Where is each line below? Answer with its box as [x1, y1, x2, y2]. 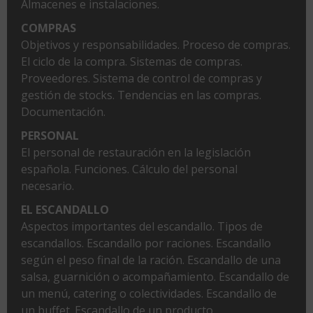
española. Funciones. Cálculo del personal [21, 161, 238, 177]
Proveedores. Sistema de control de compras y [21, 70, 262, 86]
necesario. [21, 177, 74, 194]
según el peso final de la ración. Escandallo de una [21, 252, 281, 268]
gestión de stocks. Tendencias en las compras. [21, 87, 261, 103]
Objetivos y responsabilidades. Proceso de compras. [21, 36, 291, 52]
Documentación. [21, 103, 105, 119]
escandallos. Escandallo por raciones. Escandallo [21, 235, 271, 251]
